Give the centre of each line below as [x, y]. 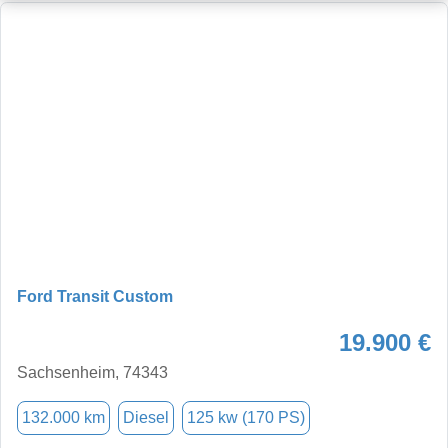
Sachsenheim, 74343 [92, 372]
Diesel [146, 417]
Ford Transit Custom [95, 296]
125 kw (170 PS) [246, 417]
